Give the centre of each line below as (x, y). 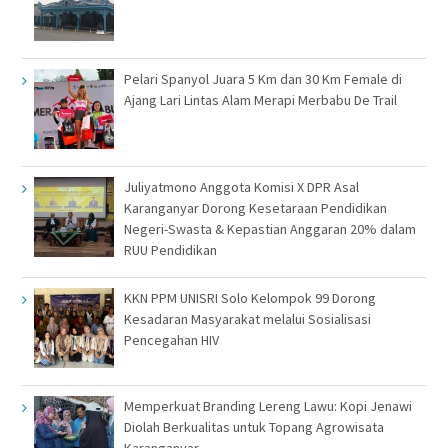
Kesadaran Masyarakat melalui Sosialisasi (247, 319)
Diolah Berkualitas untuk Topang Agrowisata (253, 427)
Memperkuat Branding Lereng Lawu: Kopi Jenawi (267, 406)
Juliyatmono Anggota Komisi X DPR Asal (241, 187)
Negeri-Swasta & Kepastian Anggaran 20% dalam (269, 229)
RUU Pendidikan (170, 250)
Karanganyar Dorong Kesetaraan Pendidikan (255, 208)
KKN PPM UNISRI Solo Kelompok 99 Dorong (249, 298)
